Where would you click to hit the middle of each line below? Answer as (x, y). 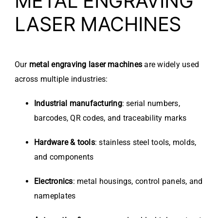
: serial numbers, (151, 104)
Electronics (54, 182)
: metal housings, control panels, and (138, 182)
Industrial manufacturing (78, 104)
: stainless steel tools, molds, (145, 143)
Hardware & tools (64, 143)
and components (64, 157)
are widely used (171, 65)
